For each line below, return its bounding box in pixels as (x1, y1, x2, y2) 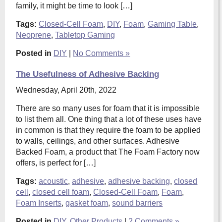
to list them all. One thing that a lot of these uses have (16, 115, 202, 123)
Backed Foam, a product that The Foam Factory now (16, 148, 200, 156)
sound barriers (112, 199, 163, 207)
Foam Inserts (16, 199, 62, 207)
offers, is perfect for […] (16, 159, 96, 167)
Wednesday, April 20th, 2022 (16, 86, 117, 94)
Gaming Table (148, 20, 197, 28)
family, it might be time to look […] (16, 1, 133, 10)
